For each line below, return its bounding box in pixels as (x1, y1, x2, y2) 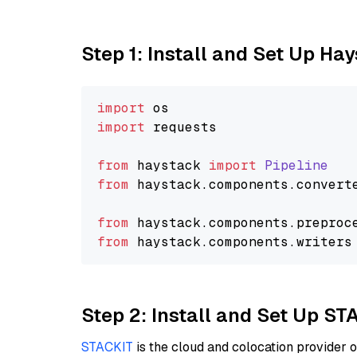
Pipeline (265, 157, 328, 174)
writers (296, 233, 352, 250)
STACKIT (81, 339, 133, 355)
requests (145, 119, 217, 135)
